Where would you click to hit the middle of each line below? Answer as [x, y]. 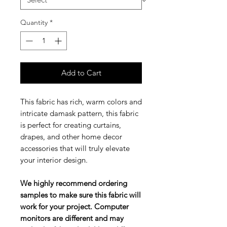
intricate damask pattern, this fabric [79, 113]
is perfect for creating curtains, [71, 125]
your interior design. [54, 160]
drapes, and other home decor [71, 137]
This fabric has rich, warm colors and [81, 102]
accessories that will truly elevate [75, 148]
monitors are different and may [72, 218]
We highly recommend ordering [74, 183]
